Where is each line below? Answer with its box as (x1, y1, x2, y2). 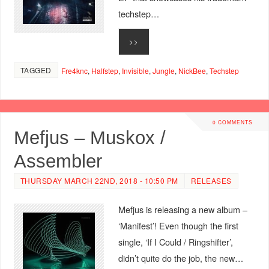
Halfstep (91, 65, 118, 76)
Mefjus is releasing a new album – (118, 202, 247, 216)
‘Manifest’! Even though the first (118, 219, 238, 232)
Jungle (152, 65, 175, 76)
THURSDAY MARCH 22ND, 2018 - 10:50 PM (20, 175, 178, 186)
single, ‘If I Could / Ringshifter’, (118, 235, 233, 248)
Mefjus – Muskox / (13, 127, 166, 148)
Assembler (13, 150, 102, 171)
